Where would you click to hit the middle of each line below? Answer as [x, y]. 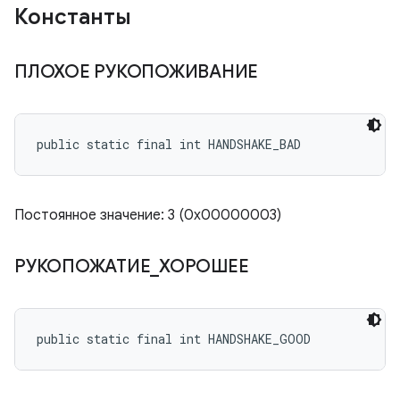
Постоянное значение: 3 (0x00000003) [148, 215]
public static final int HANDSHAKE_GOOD [174, 339]
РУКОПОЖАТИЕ [83, 267]
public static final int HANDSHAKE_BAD [169, 144]
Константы [73, 17]
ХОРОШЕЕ [206, 267]
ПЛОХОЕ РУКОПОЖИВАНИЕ [138, 72]
